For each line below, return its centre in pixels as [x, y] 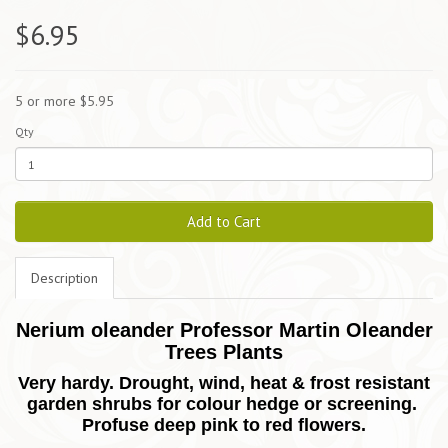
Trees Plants [224, 352]
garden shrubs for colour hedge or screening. [224, 404]
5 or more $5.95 [64, 101]
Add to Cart [224, 222]
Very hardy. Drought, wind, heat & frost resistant [224, 383]
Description [64, 278]
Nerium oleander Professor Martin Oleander [224, 330]
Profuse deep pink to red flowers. [224, 425]
